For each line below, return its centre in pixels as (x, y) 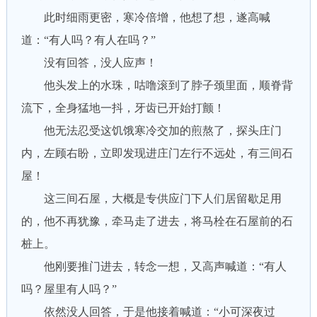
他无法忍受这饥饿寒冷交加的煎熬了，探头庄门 (151, 131)
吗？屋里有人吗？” (69, 289)
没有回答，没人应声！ (89, 63)
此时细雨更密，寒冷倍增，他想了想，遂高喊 (145, 17)
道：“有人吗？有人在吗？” (88, 40)
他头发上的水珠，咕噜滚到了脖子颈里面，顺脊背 (157, 85)
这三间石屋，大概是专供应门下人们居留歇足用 (151, 198)
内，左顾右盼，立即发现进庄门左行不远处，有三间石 (157, 153)
